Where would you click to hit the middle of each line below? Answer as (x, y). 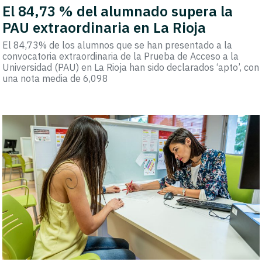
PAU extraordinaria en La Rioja (104, 27)
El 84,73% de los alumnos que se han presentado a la (118, 45)
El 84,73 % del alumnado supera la (118, 11)
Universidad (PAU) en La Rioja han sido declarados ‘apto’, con (131, 67)
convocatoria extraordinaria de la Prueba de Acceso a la (121, 56)
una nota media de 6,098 (56, 78)
